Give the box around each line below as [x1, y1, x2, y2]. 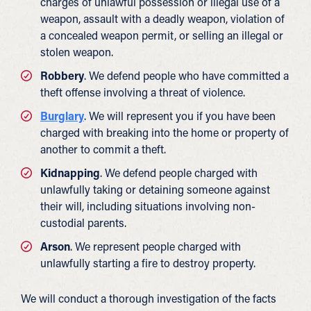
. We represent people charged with [70, 239, 241, 254]
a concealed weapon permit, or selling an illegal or [40, 28, 283, 43]
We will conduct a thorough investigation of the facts [21, 291, 276, 306]
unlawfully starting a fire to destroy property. [40, 255, 255, 271]
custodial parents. [40, 215, 126, 230]
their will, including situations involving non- [40, 199, 255, 214]
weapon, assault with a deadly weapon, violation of [40, 11, 285, 26]
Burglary [40, 108, 84, 124]
